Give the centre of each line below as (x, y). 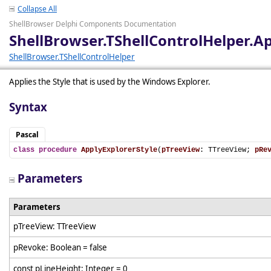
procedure (58, 150)
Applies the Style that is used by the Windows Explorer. (110, 82)
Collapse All (37, 9)
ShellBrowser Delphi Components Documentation (93, 24)
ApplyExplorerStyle (119, 150)
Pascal (27, 135)
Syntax (28, 107)
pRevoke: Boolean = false (61, 247)
